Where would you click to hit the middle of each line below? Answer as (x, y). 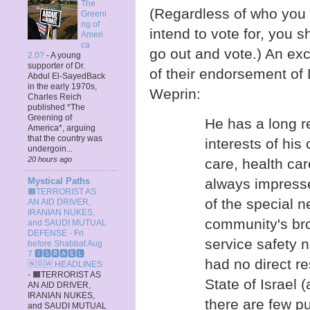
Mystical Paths (59, 182)
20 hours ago (50, 159)
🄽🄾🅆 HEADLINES (65, 265)
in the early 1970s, (62, 87)
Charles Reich (55, 97)
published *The (56, 108)
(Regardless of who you (228, 13)
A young (66, 56)
